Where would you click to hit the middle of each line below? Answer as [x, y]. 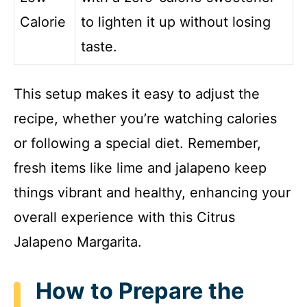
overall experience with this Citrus [124, 217]
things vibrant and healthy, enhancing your [152, 192]
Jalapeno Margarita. [78, 242]
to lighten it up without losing [176, 22]
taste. [99, 46]
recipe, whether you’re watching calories [145, 118]
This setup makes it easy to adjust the [137, 94]
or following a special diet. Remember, [137, 143]
